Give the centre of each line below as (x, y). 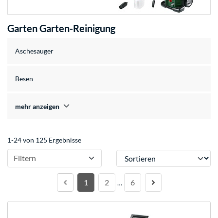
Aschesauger (34, 51)
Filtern (25, 158)
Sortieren (130, 154)
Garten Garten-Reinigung (61, 28)
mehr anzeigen (37, 107)
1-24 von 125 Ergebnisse (44, 140)
